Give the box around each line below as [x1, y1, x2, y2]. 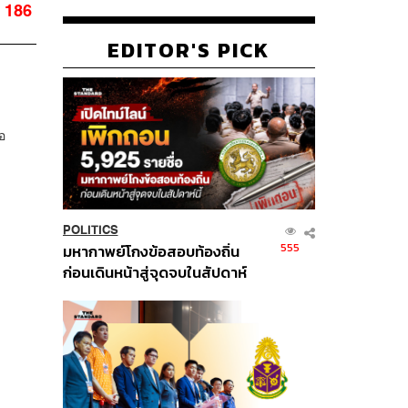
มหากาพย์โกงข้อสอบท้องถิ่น [62, 240, 240, 263]
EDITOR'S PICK [107, 34, 270, 66]
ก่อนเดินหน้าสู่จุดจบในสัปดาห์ [62, 260, 247, 284]
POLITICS [62, 222, 118, 237]
